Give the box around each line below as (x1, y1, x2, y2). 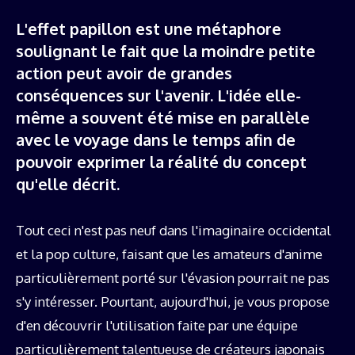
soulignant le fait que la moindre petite (16, 40, 315, 61)
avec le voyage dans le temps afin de (16, 128, 296, 150)
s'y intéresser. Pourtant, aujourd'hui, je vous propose (16, 292, 330, 310)
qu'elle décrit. (16, 173, 120, 194)
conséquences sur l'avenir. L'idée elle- (16, 84, 301, 105)
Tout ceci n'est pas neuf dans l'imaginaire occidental (16, 221, 331, 239)
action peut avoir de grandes (16, 62, 232, 83)
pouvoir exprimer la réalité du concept (16, 151, 307, 172)
